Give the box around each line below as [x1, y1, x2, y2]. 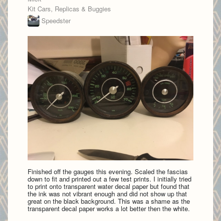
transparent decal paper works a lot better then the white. [28, 204, 190, 214]
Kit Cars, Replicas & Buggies [28, 4, 111, 14]
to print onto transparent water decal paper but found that [28, 182, 189, 191]
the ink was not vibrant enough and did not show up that [28, 189, 187, 199]
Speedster [41, 16, 71, 26]
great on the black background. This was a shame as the [28, 196, 190, 206]
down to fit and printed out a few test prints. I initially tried [28, 174, 191, 184]
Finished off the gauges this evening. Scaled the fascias [28, 167, 188, 177]
